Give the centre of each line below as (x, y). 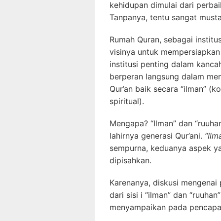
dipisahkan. (130, 160)
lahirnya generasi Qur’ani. (157, 136)
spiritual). (127, 101)
